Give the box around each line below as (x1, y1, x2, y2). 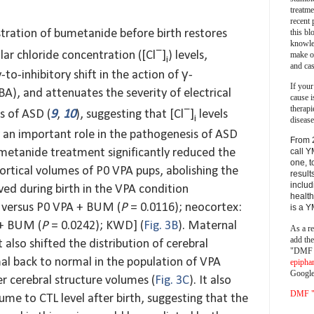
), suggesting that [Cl (76, 108, 184, 122)
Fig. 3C (155, 274, 189, 288)
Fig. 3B (144, 219, 178, 233)
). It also (189, 274, 231, 288)
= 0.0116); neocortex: (128, 201, 242, 215)
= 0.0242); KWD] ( (48, 219, 144, 233)
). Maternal (178, 219, 237, 233)
